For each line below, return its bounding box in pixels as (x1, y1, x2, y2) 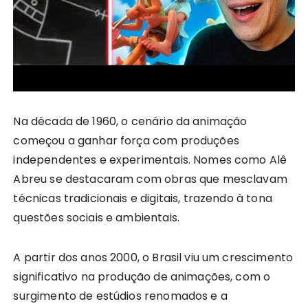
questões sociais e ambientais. (13, 209, 179, 225)
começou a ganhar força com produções (13, 132, 239, 148)
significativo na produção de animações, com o (13, 268, 271, 285)
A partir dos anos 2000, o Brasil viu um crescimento (13, 249, 294, 265)
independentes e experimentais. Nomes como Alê (13, 151, 287, 168)
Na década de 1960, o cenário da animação (13, 113, 247, 129)
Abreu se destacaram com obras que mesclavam (13, 170, 287, 187)
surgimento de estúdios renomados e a (13, 287, 228, 304)
